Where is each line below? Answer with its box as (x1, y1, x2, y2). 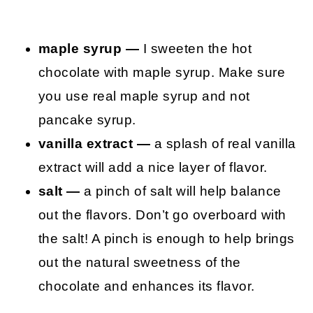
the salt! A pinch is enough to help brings (38, 231, 295, 247)
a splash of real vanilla (150, 136, 296, 152)
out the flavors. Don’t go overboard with (38, 208, 286, 223)
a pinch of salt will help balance (80, 184, 282, 199)
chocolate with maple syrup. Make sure (38, 65, 286, 80)
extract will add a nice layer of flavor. (38, 160, 268, 175)
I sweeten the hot (139, 41, 252, 57)
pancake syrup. (38, 112, 136, 128)
